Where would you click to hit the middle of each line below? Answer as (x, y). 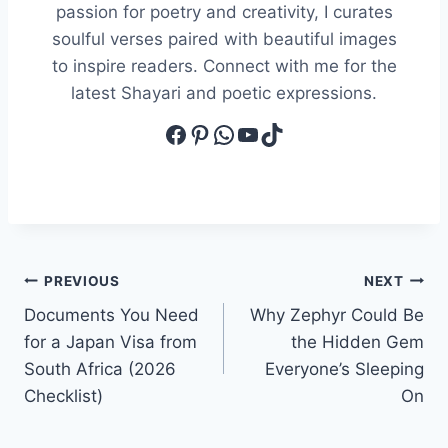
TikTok (295, 133)
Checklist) (63, 396)
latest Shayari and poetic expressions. (224, 93)
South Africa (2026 (100, 369)
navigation (94, 328)
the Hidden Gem (357, 342)
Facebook (218, 133)
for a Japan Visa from (110, 342)
